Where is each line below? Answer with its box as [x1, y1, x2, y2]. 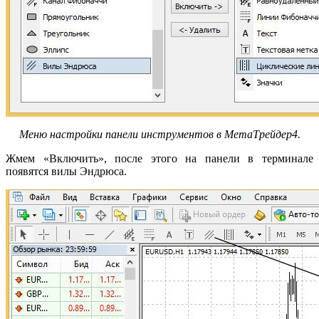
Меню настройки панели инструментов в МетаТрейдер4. [19, 127, 300, 140]
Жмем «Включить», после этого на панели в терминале [6, 152, 313, 164]
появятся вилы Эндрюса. [6, 164, 127, 177]
